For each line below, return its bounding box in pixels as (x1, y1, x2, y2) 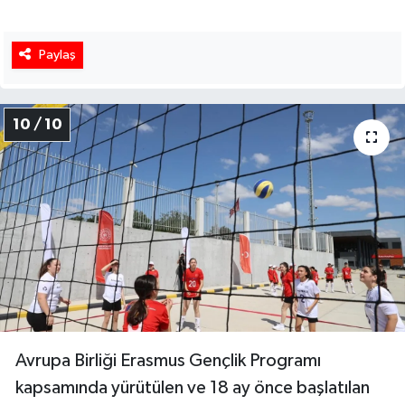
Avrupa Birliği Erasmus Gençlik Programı (15, 351, 321, 370)
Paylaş (38, 48, 76, 62)
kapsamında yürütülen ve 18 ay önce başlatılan (15, 378, 370, 397)
